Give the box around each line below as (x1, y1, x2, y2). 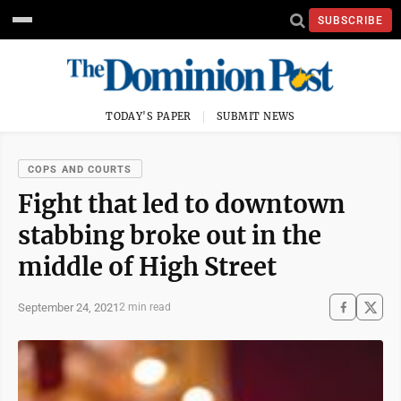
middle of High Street (18, 252, 277, 282)
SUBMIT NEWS (217, 110, 295, 123)
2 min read (119, 301, 171, 313)
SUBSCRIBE (318, 13, 383, 27)
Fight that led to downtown (18, 189, 346, 219)
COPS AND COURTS (28, 164, 132, 175)
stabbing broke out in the (18, 220, 321, 251)
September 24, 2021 (18, 300, 119, 314)
